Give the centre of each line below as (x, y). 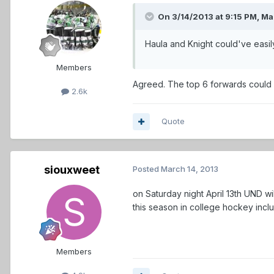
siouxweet (72, 170)
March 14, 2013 (190, 169)
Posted (147, 169)
